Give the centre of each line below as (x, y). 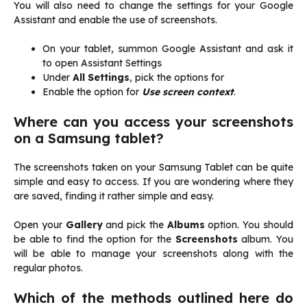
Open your (40, 225)
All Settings (101, 78)
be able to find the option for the (95, 240)
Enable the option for (92, 92)
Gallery (86, 225)
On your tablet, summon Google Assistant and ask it (168, 49)
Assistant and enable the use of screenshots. (115, 20)
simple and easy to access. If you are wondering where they (153, 182)
